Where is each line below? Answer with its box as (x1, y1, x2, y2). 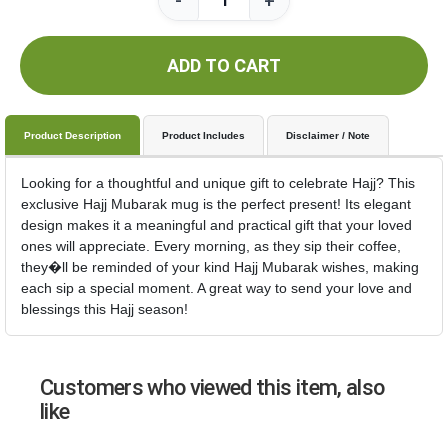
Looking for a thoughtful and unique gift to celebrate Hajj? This (21, 175, 415, 191)
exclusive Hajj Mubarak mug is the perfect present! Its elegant (21, 196, 411, 212)
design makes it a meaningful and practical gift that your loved (21, 217, 412, 233)
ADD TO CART (167, 55, 281, 76)
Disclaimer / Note (286, 130, 370, 141)
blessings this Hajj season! (21, 301, 188, 317)
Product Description (24, 130, 121, 141)
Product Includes (162, 130, 245, 141)
